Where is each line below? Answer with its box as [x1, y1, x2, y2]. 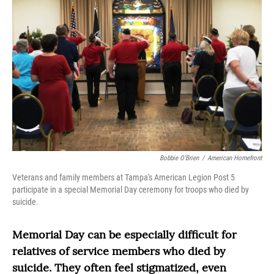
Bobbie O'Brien [160, 154, 199, 162]
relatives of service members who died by [12, 244, 226, 258]
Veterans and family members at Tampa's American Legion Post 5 [12, 172, 235, 182]
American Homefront [207, 154, 262, 162]
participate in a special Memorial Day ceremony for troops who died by [12, 185, 249, 194]
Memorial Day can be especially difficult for [12, 228, 237, 242]
